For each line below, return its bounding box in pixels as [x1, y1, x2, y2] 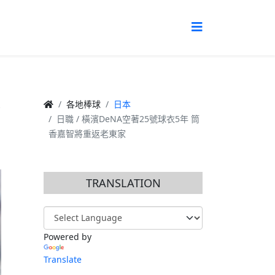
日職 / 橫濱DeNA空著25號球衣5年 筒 [56, 112, 199, 125]
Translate [44, 253, 82, 265]
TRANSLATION [85, 175, 161, 190]
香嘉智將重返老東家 [48, 127, 126, 139]
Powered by [44, 230, 91, 242]
